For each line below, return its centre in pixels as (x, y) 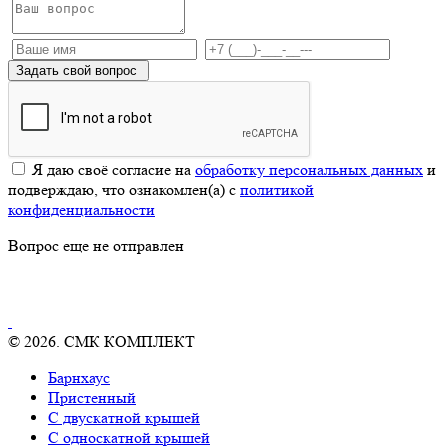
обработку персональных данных (309, 170)
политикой (277, 190)
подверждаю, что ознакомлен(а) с (124, 190)
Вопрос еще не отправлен (96, 246)
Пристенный (92, 398)
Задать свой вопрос (76, 71)
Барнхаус (79, 378)
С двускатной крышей (124, 418)
